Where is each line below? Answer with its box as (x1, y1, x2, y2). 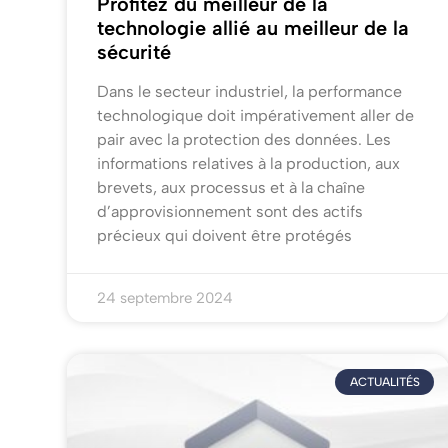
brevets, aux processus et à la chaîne (97, 178, 366, 198)
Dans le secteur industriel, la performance (97, 82, 403, 102)
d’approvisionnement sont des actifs (97, 202, 364, 222)
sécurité (97, 40, 172, 65)
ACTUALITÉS (349, 375, 420, 390)
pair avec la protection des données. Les (97, 130, 392, 150)
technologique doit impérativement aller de (97, 106, 415, 126)
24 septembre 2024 (97, 289, 234, 308)
